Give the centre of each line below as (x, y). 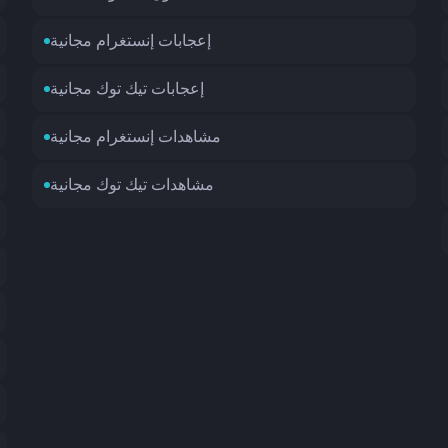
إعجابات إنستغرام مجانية (131, 41)
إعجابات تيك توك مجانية (127, 89)
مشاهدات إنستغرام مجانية (136, 137)
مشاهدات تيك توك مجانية (132, 185)
